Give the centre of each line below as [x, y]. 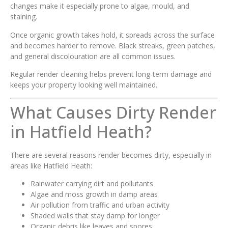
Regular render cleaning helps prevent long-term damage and [111, 74]
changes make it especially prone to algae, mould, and [100, 6]
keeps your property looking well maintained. [84, 85]
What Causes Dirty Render [113, 112]
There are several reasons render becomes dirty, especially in [111, 155]
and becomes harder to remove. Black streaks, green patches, [113, 45]
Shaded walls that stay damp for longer [95, 215]
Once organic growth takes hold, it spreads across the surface [112, 35]
